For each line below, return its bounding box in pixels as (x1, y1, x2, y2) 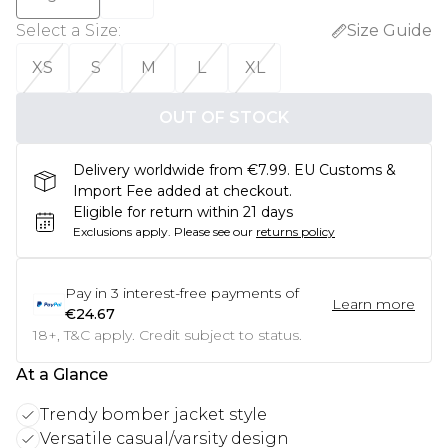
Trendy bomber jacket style (40, 405, 267, 424)
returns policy (256, 224, 335, 239)
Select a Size (16, 21, 118, 40)
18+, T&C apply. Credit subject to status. (33, 326, 302, 344)
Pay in (65, 284, 107, 302)
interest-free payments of (123, 284, 299, 302)
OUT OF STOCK (159, 108, 289, 127)
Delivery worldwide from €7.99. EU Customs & (73, 161, 396, 179)
